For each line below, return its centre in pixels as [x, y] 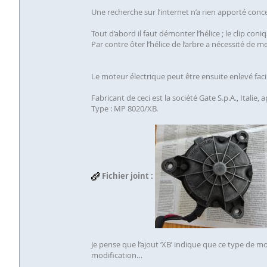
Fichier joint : [128, 176]
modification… [117, 255]
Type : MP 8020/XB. [125, 108]
